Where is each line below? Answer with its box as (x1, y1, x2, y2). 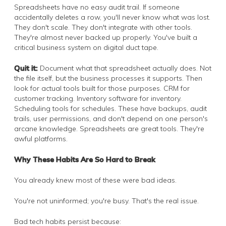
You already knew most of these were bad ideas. (14, 175, 177, 185)
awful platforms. (14, 134, 68, 143)
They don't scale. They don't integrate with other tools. (14, 22, 192, 32)
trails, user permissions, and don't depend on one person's (14, 114, 208, 123)
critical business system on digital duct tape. (14, 42, 158, 52)
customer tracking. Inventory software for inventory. (14, 93, 182, 103)
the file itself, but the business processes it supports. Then (14, 73, 202, 83)
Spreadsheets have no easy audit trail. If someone (14, 2, 180, 12)
